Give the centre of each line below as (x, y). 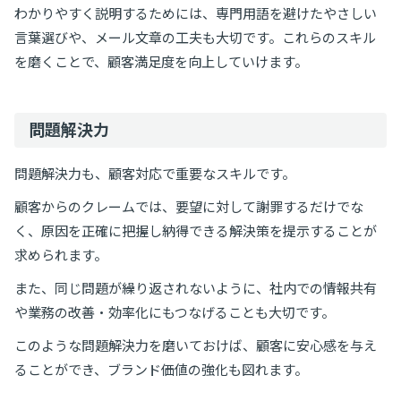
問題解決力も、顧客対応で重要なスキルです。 (155, 174)
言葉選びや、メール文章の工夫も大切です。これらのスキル (195, 38)
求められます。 (61, 256)
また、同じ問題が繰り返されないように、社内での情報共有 (196, 289)
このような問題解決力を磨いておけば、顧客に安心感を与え (196, 346)
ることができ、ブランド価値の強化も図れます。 (161, 370)
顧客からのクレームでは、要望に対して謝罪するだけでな (189, 207)
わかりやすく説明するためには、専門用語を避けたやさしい (196, 14)
